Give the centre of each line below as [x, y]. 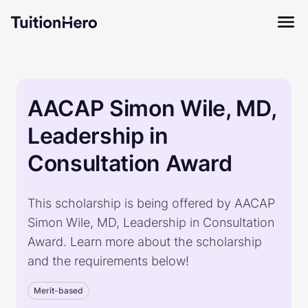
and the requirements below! [108, 261]
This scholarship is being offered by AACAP [151, 203]
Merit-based [58, 290]
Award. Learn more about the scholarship [145, 242]
